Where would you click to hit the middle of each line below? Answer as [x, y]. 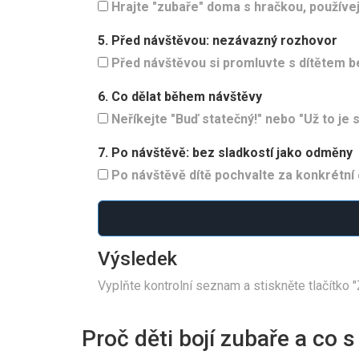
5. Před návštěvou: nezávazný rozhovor [218, 41]
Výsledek [137, 259]
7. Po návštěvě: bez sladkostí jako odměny [225, 153]
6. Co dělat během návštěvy [180, 97]
